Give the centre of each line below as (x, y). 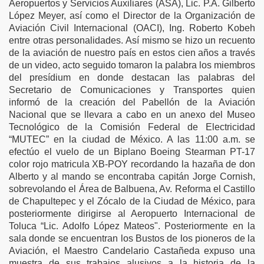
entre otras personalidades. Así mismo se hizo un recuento (132, 40)
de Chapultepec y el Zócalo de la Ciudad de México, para (132, 201)
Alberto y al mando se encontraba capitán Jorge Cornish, (132, 176)
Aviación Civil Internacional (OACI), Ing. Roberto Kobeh (132, 28)
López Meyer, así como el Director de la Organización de (132, 16)
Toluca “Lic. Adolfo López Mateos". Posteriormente (119, 226)
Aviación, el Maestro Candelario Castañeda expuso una (132, 251)
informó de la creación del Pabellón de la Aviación (132, 102)
